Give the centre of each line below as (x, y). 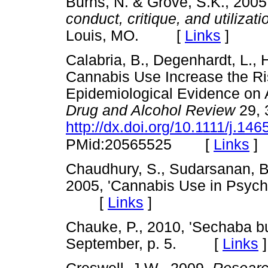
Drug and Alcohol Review (150, 110)
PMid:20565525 (119, 144)
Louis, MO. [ (125, 35)
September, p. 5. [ (144, 244)
